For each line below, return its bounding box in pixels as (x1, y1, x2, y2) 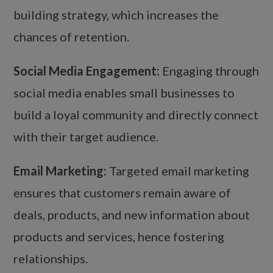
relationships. (13, 251, 88, 266)
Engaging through (160, 63, 260, 79)
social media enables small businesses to (13, 85, 235, 101)
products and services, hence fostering (13, 229, 225, 244)
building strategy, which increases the (13, 7, 219, 23)
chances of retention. (13, 29, 130, 44)
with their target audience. (13, 129, 159, 144)
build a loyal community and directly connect (13, 107, 259, 122)
